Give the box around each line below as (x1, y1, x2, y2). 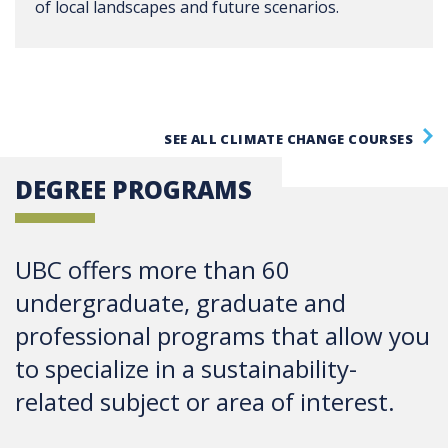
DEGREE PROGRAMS (15, 173, 252, 207)
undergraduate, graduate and (15, 286, 346, 320)
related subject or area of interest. (15, 385, 395, 419)
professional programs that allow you (15, 319, 430, 353)
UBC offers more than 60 (15, 253, 290, 287)
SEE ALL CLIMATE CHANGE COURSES (164, 130, 413, 149)
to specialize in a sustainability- (15, 352, 357, 386)
